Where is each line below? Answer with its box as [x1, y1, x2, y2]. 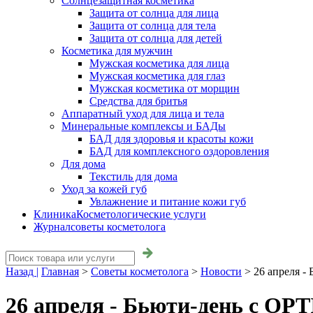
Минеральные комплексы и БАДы [61, 120, 226, 132]
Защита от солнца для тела [89, 20, 216, 31]
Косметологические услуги [76, 208, 206, 220]
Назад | [6, 265, 38, 277]
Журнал [34, 221, 71, 233]
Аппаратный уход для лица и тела [61, 108, 224, 119]
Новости [201, 265, 242, 277]
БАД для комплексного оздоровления [89, 145, 269, 157]
